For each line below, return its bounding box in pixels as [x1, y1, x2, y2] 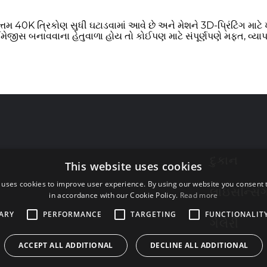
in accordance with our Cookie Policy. [49, 190, 178, 200]
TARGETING [131, 209, 176, 219]
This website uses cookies [64, 159, 203, 173]
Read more [179, 190, 218, 200]
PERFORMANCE [43, 209, 102, 219]
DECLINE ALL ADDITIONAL [150, 240, 249, 250]
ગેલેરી [209, 217, 239, 230]
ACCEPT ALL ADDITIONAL [18, 240, 113, 250]
